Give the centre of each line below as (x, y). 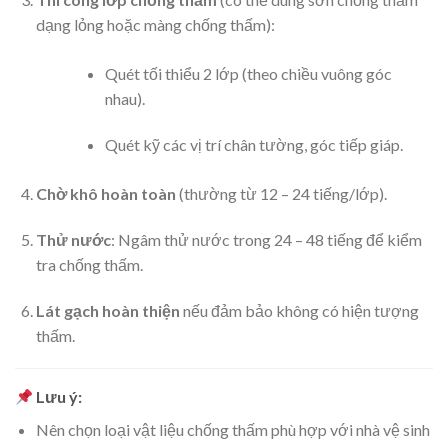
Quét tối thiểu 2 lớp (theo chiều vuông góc (248, 74)
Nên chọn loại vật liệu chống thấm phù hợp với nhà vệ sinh (232, 430)
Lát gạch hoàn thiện (107, 310)
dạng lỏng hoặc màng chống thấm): (155, 25)
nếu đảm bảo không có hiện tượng (299, 310)
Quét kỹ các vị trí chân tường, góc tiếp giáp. (253, 144)
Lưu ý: (58, 397)
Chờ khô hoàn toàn (105, 193)
